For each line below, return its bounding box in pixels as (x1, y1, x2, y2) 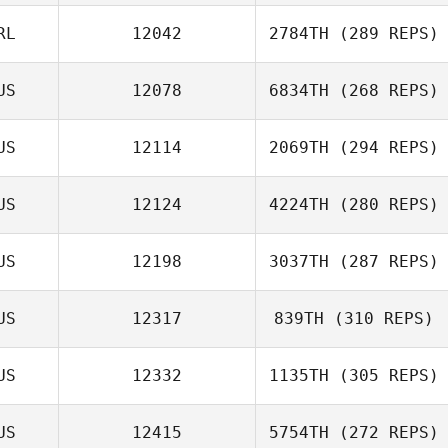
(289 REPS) (329, 24, 439, 43)
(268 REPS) (329, 81, 439, 100)
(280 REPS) (329, 195, 439, 214)
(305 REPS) (329, 366, 439, 385)
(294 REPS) (329, 138, 439, 157)
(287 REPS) (329, 252, 439, 271)
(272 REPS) (329, 423, 439, 442)
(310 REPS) (324, 309, 434, 328)
